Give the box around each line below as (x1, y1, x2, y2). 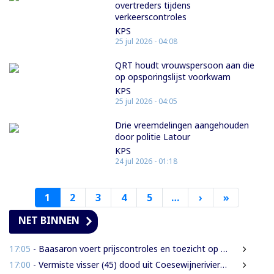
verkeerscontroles (115, 11, 187, 23)
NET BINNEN (18, 213, 80, 228)
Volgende (202, 191, 248, 205)
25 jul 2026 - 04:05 (115, 96, 178, 107)
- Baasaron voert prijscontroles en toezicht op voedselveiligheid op (31, 243, 221, 255)
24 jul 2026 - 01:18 (115, 156, 178, 167)
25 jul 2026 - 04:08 (115, 36, 178, 47)
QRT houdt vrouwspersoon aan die (115, 59, 255, 72)
